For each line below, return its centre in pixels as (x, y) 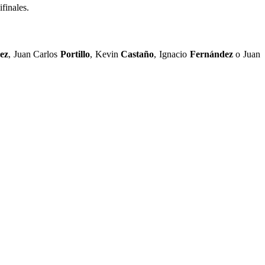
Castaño (138, 54)
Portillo (75, 54)
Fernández (211, 54)
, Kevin (105, 54)
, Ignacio (172, 54)
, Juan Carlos (34, 54)
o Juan (247, 54)
